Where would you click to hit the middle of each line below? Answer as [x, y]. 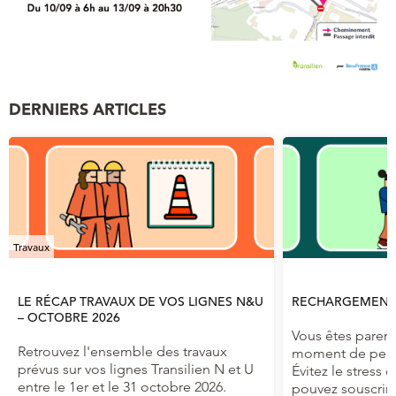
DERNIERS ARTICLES [88, 109]
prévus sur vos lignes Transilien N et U [136, 369]
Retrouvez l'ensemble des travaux [122, 351]
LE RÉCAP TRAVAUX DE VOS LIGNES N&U [141, 301]
